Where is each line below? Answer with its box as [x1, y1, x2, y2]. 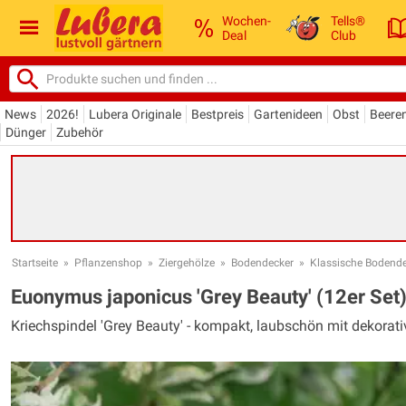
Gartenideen [254, 106, 323, 121]
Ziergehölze [159, 256, 215, 269]
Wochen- [222, 13, 271, 28]
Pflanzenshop [74, 256, 142, 269]
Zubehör [56, 124, 103, 140]
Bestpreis [191, 106, 244, 121]
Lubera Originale [89, 106, 181, 121]
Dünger [5, 124, 46, 140]
